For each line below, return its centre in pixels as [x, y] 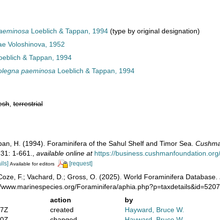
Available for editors [32, 164]
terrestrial [28, 104]
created [62, 209]
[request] [81, 164]
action [60, 200]
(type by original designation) [154, 31]
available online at [64, 153]
